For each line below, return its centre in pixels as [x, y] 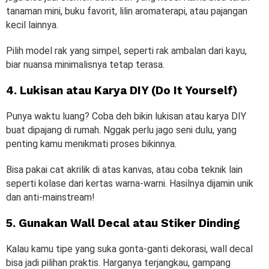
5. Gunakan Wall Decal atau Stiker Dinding [123, 223]
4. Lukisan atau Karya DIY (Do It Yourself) [122, 90]
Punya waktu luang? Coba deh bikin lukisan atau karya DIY [126, 116]
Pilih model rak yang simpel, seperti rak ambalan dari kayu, [126, 50]
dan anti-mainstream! [50, 197]
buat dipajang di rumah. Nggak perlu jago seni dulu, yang [121, 130]
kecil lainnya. [33, 25]
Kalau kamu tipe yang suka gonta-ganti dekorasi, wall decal [129, 249]
